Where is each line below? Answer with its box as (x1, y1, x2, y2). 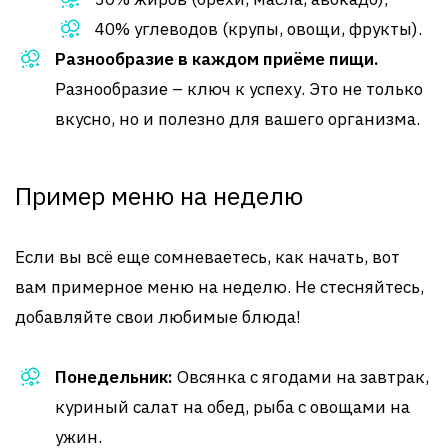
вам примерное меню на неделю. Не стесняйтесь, (15, 276, 424, 298)
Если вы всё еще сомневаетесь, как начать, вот (15, 246, 400, 268)
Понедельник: (55, 366, 173, 388)
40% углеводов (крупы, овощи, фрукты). (95, 18, 422, 40)
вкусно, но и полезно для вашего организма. (55, 108, 420, 130)
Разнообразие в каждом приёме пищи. (55, 48, 378, 70)
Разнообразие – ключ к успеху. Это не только (55, 78, 423, 100)
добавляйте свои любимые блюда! (15, 306, 301, 328)
